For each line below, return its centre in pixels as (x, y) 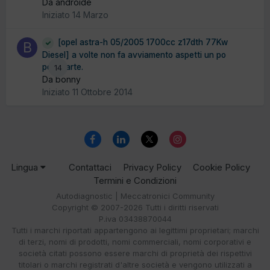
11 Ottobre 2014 (102, 92)
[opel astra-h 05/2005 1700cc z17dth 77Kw (143, 42)
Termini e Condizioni (135, 181)
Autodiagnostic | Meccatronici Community (135, 196)
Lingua (26, 168)
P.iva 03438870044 (135, 219)
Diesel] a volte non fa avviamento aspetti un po (134, 55)
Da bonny (61, 79)
